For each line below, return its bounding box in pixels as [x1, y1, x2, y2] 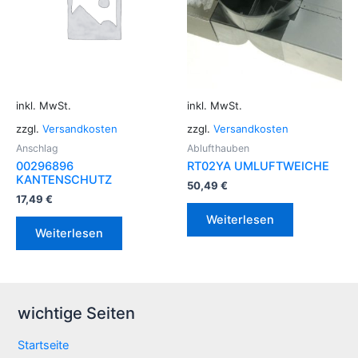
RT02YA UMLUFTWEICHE [187, 159, 329, 174]
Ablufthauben [187, 141, 249, 154]
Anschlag [16, 141, 58, 154]
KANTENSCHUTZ [16, 173, 112, 188]
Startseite [18, 338, 69, 353]
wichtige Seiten [18, 304, 135, 324]
